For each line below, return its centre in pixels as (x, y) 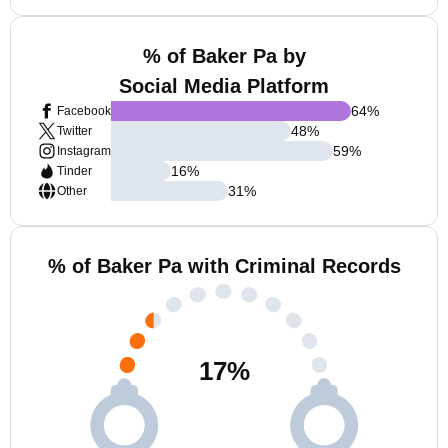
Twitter (74, 131)
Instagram (84, 151)
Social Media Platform (224, 86)
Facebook (84, 111)
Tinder (74, 171)
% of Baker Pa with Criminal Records (224, 266)
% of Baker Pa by (224, 56)
